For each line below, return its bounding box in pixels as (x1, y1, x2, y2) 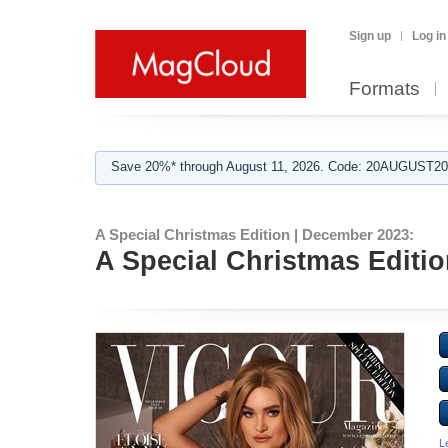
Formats (349, 78, 420, 99)
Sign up (349, 29, 391, 43)
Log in (412, 29, 446, 43)
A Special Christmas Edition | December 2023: (95, 226, 414, 243)
